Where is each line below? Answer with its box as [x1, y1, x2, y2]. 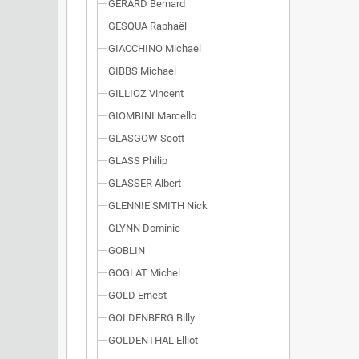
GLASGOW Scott [108, 132, 184, 144]
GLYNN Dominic [108, 222, 180, 234]
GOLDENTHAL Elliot [108, 334, 198, 346]
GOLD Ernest [108, 289, 167, 301]
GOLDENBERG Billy [108, 312, 195, 324]
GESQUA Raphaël [108, 20, 187, 32]
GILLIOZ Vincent [108, 87, 184, 99]
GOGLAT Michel [108, 267, 180, 279]
